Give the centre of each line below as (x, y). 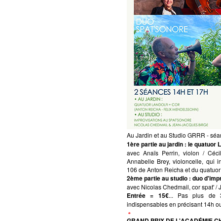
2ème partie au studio (158, 178)
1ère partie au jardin (155, 144)
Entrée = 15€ (148, 195)
